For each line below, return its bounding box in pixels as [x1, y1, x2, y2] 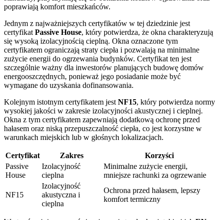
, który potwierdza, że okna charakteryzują [82, 28, 213, 37]
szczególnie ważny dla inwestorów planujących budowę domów [4, 63, 204, 72]
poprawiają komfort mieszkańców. [4, 2, 110, 11]
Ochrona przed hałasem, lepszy [104, 186, 200, 195]
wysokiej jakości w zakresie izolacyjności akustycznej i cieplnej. [4, 107, 203, 115]
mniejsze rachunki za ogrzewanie [104, 171, 206, 180]
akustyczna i [42, 191, 80, 199]
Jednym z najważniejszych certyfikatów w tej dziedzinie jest [4, 19, 190, 28]
